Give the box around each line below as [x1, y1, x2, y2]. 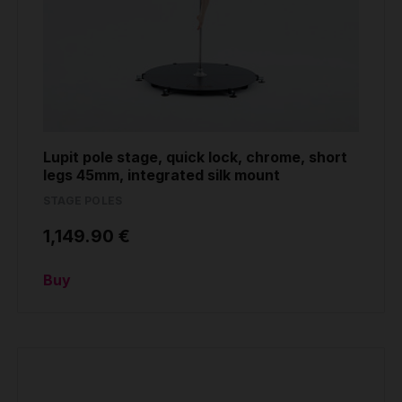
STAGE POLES [43, 193, 123, 207]
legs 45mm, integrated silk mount [43, 165, 280, 184]
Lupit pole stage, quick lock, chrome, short [43, 147, 347, 166]
